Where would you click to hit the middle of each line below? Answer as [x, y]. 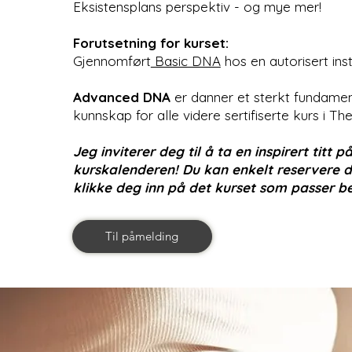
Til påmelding [142, 236]
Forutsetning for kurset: [150, 42]
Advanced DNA [121, 97]
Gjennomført [112, 60]
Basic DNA [185, 60]
